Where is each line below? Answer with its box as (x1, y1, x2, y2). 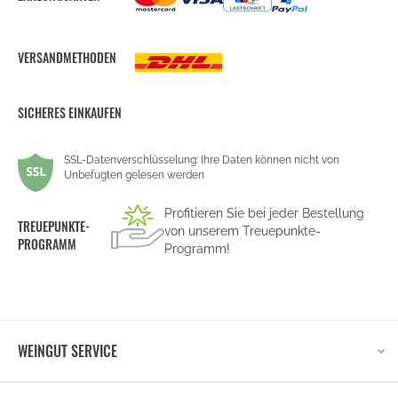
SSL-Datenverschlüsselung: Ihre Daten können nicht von (64, 153, 339, 166)
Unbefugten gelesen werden (64, 168, 204, 181)
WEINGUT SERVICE (18, 339, 117, 362)
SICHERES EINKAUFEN (18, 102, 122, 122)
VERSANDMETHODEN (18, 47, 116, 67)
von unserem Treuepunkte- (164, 223, 321, 238)
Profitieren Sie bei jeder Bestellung (164, 205, 364, 220)
